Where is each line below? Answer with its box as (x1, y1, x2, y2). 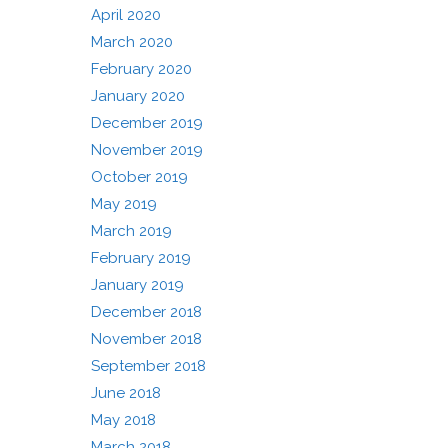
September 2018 (91, 357, 206, 375)
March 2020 (91, 33, 173, 51)
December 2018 (91, 303, 202, 321)
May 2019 (91, 195, 157, 213)
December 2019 (91, 114, 203, 132)
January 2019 (91, 276, 184, 294)
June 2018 (91, 384, 161, 402)
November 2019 (91, 141, 203, 159)
